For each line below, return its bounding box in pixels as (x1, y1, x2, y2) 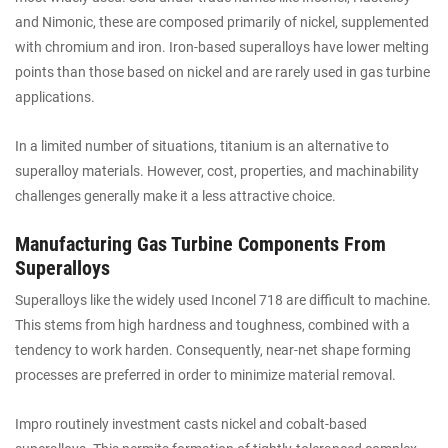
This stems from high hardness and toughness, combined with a (15, 317, 410, 334)
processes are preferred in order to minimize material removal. (15, 367, 396, 384)
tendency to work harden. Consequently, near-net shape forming (15, 342, 411, 359)
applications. (15, 88, 95, 105)
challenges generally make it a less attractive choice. (15, 187, 336, 204)
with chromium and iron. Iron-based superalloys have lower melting (15, 38, 429, 55)
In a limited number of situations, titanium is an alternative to (15, 137, 389, 154)
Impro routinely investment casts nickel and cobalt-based (15, 416, 367, 432)
